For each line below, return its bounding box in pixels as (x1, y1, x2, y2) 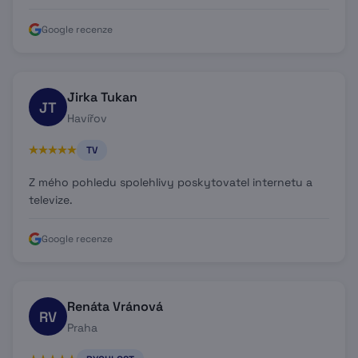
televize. (29, 193, 73, 207)
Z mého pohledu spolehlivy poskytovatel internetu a (29, 175, 312, 189)
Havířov (67, 111, 107, 125)
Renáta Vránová (67, 298, 163, 315)
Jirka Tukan (67, 89, 137, 105)
